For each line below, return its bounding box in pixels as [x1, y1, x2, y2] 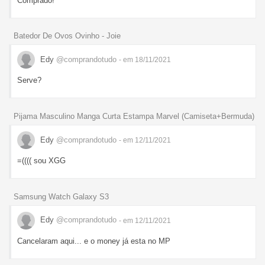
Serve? [17, 76, 41, 85]
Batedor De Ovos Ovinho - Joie [14, 31, 121, 41]
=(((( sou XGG [17, 156, 66, 166]
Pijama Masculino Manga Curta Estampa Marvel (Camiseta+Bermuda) [14, 112, 254, 121]
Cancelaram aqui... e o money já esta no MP [17, 236, 170, 245]
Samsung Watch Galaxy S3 [14, 192, 109, 201]
